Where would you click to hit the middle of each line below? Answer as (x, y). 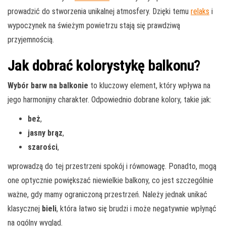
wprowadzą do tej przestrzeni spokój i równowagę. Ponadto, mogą (112, 166)
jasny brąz (45, 133)
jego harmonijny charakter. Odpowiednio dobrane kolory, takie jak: (109, 99)
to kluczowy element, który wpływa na (149, 85)
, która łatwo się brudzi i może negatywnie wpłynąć (136, 208)
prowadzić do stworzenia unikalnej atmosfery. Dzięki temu (99, 11)
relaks (200, 11)
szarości (43, 147)
